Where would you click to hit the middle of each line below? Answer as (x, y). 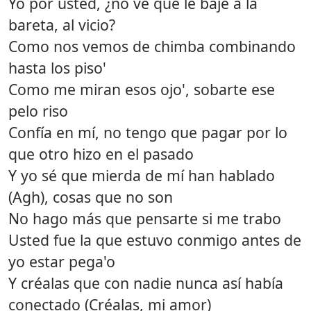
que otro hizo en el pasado (101, 153)
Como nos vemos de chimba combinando (152, 46)
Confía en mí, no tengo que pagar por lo (148, 132)
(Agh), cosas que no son (91, 196)
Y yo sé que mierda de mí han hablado (142, 175)
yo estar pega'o (62, 261)
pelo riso (38, 110)
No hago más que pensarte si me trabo (145, 218)
